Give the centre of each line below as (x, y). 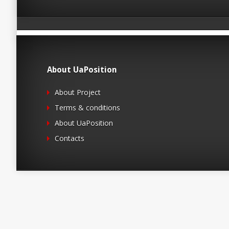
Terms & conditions (87, 108)
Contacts (70, 138)
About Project (78, 92)
